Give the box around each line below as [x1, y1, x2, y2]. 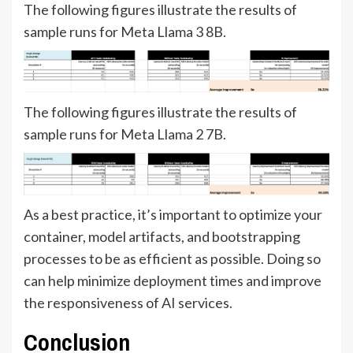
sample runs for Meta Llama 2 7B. [24, 124, 226, 143]
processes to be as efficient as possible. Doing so [24, 249, 321, 267]
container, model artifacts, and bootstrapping [24, 227, 300, 245]
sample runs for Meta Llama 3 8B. [24, 22, 226, 40]
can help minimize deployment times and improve [24, 271, 321, 289]
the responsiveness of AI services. [24, 293, 232, 311]
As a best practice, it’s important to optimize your [24, 205, 322, 223]
